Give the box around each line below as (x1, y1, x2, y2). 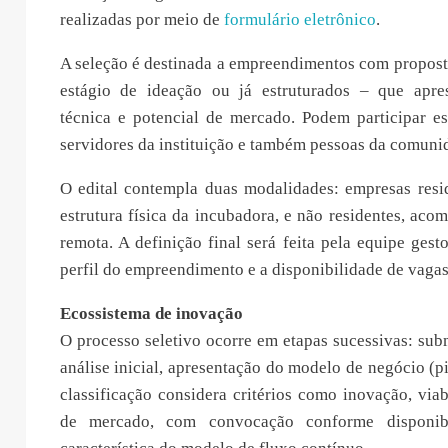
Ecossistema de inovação (59, 303, 243, 323)
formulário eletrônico (223, 9, 376, 29)
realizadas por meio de (59, 9, 224, 29)
